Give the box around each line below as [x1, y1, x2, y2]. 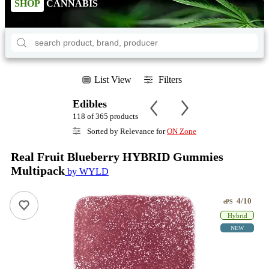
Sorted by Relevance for [85, 127, 167, 136]
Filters [158, 74, 182, 85]
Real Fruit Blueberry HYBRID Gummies [11, 150, 223, 163]
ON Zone [167, 127, 196, 136]
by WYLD [65, 166, 109, 177]
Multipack [11, 164, 65, 177]
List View [94, 74, 131, 85]
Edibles [73, 98, 107, 110]
